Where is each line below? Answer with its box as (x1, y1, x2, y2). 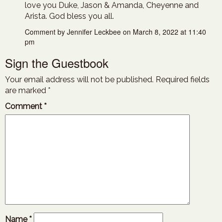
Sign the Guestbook (5, 54, 109, 71)
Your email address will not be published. (5, 75, 154, 84)
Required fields (156, 75, 210, 84)
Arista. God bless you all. (25, 11, 114, 21)
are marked (5, 86, 48, 95)
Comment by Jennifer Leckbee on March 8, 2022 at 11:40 (25, 27, 206, 37)
